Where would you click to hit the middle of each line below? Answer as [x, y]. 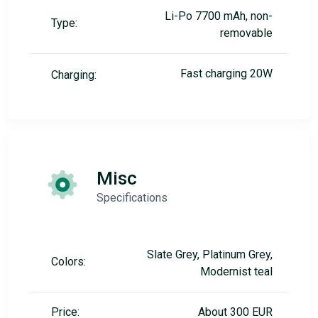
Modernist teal [236, 271]
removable [246, 33]
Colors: [68, 261]
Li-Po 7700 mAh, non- [219, 16]
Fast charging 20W [226, 73]
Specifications [132, 197]
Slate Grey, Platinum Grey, [210, 254]
